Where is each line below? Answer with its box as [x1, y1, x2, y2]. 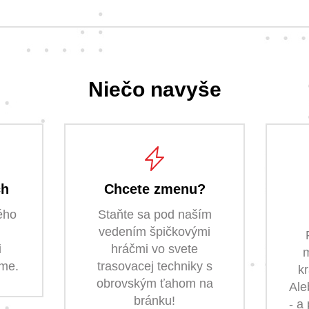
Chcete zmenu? [103, 181, 206, 197]
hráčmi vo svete [111, 242, 198, 257]
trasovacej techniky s [97, 259, 212, 274]
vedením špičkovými [99, 225, 210, 239]
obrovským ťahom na [96, 277, 213, 291]
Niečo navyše [88, 78, 221, 101]
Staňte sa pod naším [97, 208, 212, 222]
